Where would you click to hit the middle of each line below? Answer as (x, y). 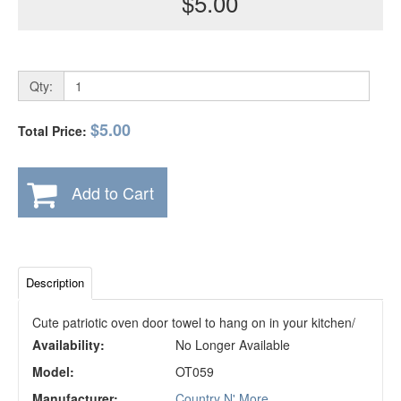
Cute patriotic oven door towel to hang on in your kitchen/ (194, 322)
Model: (53, 371)
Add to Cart (113, 192)
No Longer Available (233, 345)
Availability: (68, 345)
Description (55, 282)
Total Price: (54, 131)
